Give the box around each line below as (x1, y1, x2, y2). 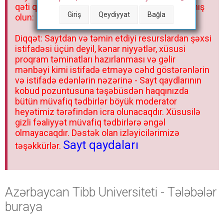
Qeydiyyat (98, 10, 130, 18)
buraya (5, 199, 42, 214)
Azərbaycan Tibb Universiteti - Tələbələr (5, 185, 216, 199)
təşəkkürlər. (15, 140, 63, 151)
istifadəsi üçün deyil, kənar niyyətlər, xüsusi (15, 43, 185, 54)
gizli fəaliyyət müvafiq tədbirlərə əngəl (15, 117, 165, 127)
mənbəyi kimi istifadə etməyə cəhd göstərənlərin (15, 64, 209, 75)
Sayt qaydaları (63, 138, 138, 152)
